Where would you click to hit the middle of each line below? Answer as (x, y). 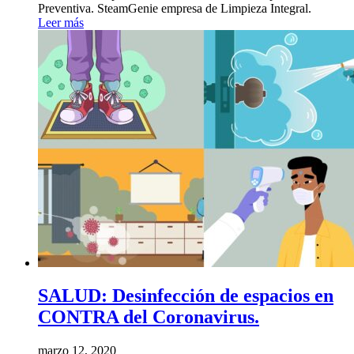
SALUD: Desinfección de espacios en (186, 296)
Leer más (61, 22)
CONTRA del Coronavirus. (149, 317)
